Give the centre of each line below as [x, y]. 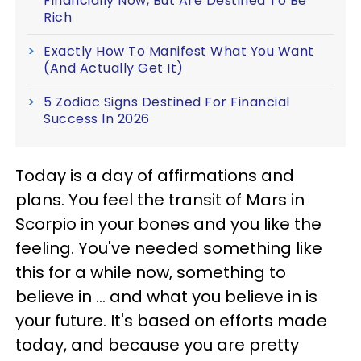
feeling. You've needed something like [169, 248]
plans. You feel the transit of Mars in [160, 200]
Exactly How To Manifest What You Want [179, 51]
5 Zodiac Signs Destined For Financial [167, 102]
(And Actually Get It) [114, 68]
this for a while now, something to [151, 272]
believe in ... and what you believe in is [166, 297]
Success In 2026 [97, 119]
